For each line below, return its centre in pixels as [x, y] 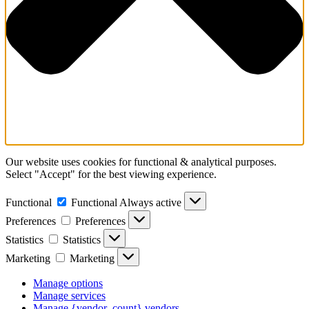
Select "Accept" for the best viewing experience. [111, 175]
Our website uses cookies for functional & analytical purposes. [141, 162]
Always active [152, 203]
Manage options [68, 283]
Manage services [69, 296]
